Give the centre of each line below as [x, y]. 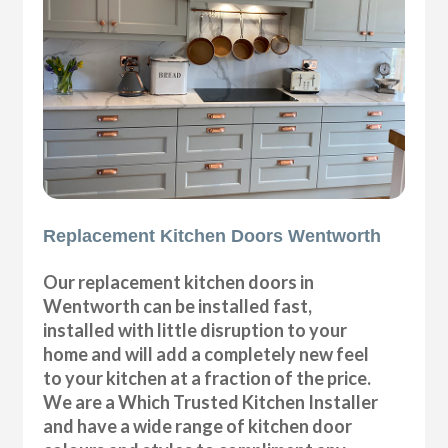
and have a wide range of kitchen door [198, 425]
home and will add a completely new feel [206, 353]
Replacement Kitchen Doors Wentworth [212, 235]
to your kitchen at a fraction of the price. [207, 377]
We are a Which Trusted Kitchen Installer [211, 401]
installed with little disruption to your [195, 329]
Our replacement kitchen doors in [179, 281]
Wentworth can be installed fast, [178, 305]
